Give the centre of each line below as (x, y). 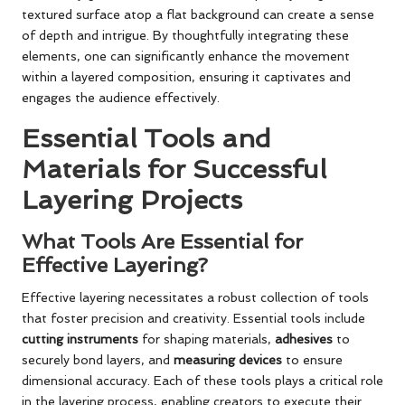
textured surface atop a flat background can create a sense (198, 14)
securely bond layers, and (98, 359)
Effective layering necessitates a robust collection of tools (195, 297)
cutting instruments (80, 339)
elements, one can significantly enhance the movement (186, 56)
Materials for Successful (174, 169)
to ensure (312, 359)
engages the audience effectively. (121, 97)
